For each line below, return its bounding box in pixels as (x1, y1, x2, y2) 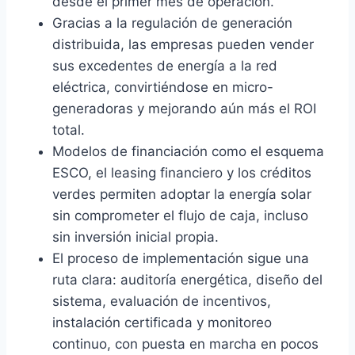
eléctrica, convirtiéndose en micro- (52, 79, 273, 95)
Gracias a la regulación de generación (52, 15, 292, 31)
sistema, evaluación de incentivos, (52, 293, 271, 309)
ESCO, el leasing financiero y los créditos (52, 165, 311, 181)
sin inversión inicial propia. (52, 229, 219, 245)
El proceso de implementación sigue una (52, 250, 309, 266)
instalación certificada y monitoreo (52, 315, 272, 330)
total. (52, 122, 85, 138)
